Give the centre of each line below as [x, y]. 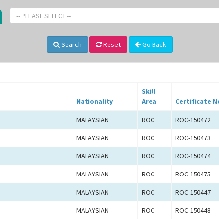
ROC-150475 [193, 174]
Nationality [95, 101]
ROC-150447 [193, 192]
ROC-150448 [193, 210]
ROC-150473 [193, 138]
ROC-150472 [193, 120]
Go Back [153, 45]
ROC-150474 [193, 156]
